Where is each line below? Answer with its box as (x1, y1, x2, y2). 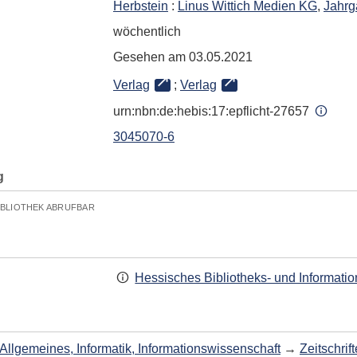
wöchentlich (113, 25, 181, 38)
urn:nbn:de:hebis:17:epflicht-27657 (113, 104, 312, 118)
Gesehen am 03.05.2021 (113, 50, 253, 64)
